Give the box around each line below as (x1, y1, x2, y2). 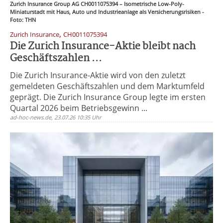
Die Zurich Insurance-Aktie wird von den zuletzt (10, 70, 186, 81)
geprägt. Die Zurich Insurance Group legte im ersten (10, 92, 206, 103)
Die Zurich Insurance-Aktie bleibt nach (10, 38, 196, 55)
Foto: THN (10, 16, 36, 23)
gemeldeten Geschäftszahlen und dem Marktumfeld (10, 81, 205, 92)
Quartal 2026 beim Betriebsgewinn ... (10, 103, 147, 113)
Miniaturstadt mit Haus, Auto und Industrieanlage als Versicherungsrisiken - (10, 8, 204, 15)
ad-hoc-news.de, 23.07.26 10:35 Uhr (10, 113, 102, 121)
